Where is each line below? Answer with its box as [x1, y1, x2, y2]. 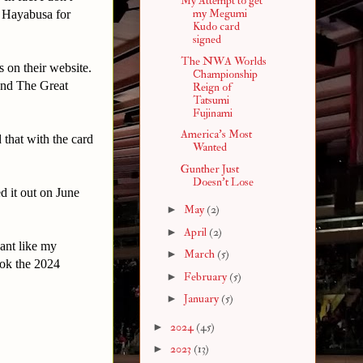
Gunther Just [180, 161, 239, 176]
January [183, 292, 221, 306]
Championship [192, 66, 258, 81]
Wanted [192, 140, 227, 155]
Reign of [192, 79, 232, 94]
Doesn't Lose [192, 174, 254, 189]
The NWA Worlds [180, 53, 267, 68]
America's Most [180, 127, 252, 142]
